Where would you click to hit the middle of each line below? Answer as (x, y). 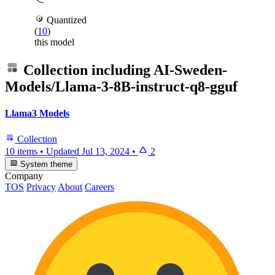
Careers (99, 187)
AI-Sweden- (190, 70)
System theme (45, 164)
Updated (64, 151)
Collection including (87, 70)
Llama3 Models (37, 114)
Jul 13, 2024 (106, 151)
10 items (21, 151)
